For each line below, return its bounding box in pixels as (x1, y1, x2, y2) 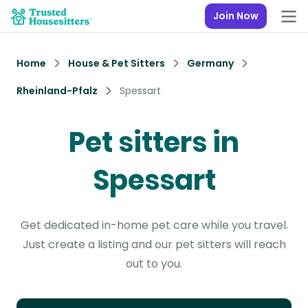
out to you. (126, 256, 182, 272)
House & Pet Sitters (68, 56, 165, 70)
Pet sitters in (69, 123, 239, 162)
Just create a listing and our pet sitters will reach (22, 236, 286, 252)
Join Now (213, 9, 258, 23)
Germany (187, 56, 234, 70)
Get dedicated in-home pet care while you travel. (20, 217, 288, 233)
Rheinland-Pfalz (16, 84, 98, 98)
